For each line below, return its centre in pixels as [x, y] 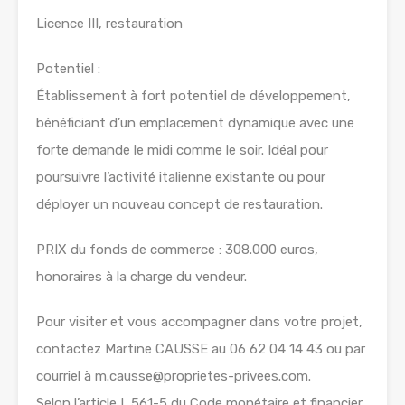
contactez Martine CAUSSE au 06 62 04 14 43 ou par [201, 349]
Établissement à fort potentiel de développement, [193, 96]
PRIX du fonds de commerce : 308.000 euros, [177, 250]
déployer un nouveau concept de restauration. [179, 205]
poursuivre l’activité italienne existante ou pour [181, 178]
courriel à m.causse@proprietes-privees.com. [174, 377]
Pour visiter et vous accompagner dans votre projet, [199, 322]
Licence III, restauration [109, 24]
